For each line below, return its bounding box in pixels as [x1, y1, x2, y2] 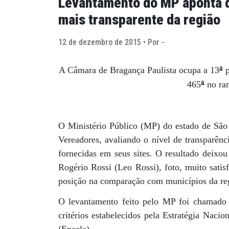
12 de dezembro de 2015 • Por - [58, 37, 165, 48]
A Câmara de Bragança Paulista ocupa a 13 [58, 65, 219, 76]
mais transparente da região [58, 11, 220, 29]
